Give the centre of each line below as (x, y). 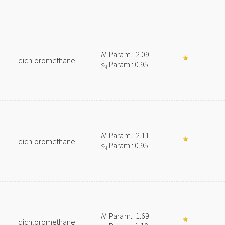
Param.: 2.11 (128, 135)
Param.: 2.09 (128, 54)
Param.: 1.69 (128, 216)
